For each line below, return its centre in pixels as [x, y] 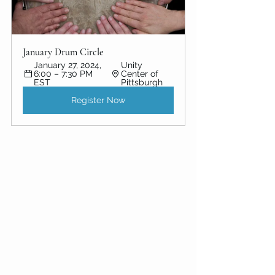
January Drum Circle [64, 52]
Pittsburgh [141, 82]
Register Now [98, 100]
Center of [141, 73]
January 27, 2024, [69, 65]
